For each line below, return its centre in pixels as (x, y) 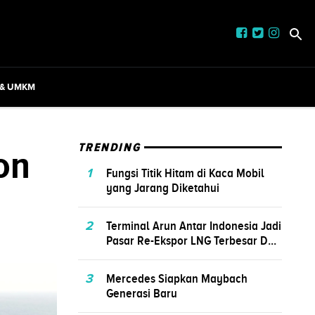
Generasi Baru (142, 293)
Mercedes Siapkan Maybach (177, 278)
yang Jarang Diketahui (163, 187)
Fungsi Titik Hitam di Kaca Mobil (185, 173)
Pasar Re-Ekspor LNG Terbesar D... (191, 240)
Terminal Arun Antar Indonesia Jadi (194, 225)
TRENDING (110, 147)
